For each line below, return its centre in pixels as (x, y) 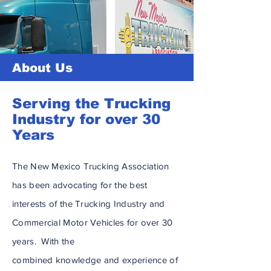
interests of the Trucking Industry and (89, 204)
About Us (42, 68)
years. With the (43, 241)
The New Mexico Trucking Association (91, 166)
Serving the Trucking (91, 103)
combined (34, 260)
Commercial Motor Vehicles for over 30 (93, 222)
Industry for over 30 (86, 119)
